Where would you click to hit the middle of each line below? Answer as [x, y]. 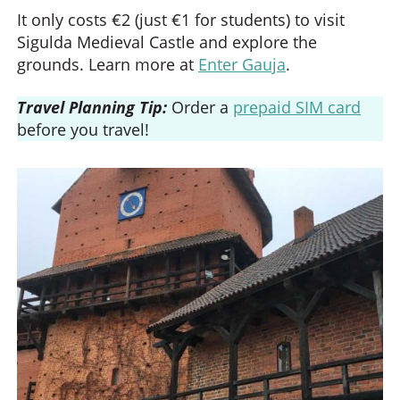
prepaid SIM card [297, 107]
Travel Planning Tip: [94, 107]
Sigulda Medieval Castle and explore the [167, 42]
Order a [202, 107]
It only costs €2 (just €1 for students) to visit [181, 20]
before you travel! [83, 129]
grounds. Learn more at [108, 64]
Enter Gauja [242, 64]
